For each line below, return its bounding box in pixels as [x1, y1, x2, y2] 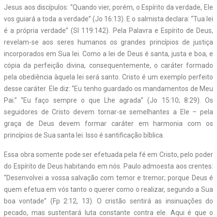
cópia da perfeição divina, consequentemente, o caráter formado [4, 61, 213, 69]
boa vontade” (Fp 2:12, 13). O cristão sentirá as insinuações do [4, 197, 213, 205]
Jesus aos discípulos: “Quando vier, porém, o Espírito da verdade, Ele [4, 3, 213, 11]
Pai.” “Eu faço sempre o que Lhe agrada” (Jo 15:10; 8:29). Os [4, 96, 213, 104]
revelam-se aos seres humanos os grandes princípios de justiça [4, 38, 213, 46]
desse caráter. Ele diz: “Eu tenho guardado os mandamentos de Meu [4, 84, 213, 93]
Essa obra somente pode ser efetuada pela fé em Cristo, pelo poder [4, 150, 213, 158]
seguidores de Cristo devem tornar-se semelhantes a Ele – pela [4, 108, 213, 116]
